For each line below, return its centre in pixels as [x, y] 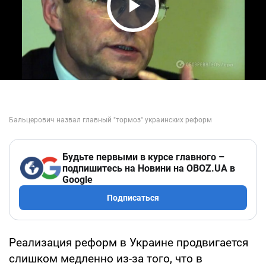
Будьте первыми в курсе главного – [143, 157]
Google [77, 179]
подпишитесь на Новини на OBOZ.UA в [149, 168]
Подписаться [133, 197]
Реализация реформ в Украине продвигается [129, 242]
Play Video [166, 28]
